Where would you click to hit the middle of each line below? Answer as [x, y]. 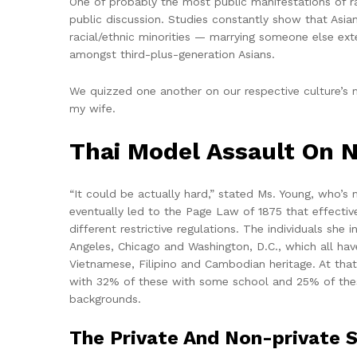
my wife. [92, 108]
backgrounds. [105, 299]
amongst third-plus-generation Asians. [172, 54]
